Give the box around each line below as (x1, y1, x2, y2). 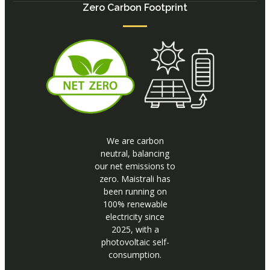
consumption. (108, 249, 162, 261)
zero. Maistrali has (99, 173, 171, 185)
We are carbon (106, 135, 164, 147)
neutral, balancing (101, 148, 169, 160)
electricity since (105, 211, 165, 223)
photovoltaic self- (101, 236, 169, 248)
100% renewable (102, 198, 168, 210)
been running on (103, 186, 167, 198)
